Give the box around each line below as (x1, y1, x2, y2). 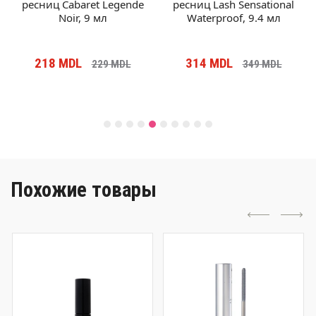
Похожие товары (11, 178, 157, 202)
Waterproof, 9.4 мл (186, 11, 281, 25)
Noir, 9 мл (58, 11, 107, 25)
